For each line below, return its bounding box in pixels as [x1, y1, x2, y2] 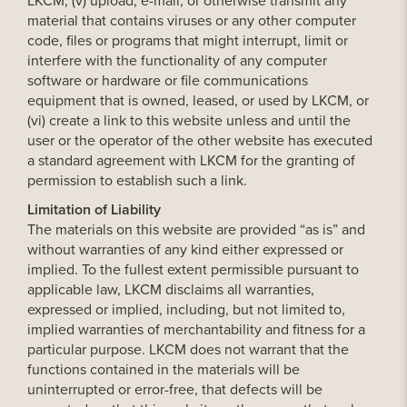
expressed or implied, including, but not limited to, [27, 300, 345, 319]
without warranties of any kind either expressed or [27, 240, 343, 259]
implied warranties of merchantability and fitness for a [27, 320, 365, 339]
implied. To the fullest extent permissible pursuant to [27, 260, 359, 279]
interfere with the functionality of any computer [27, 51, 327, 70]
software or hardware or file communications [27, 71, 308, 90]
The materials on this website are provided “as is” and [27, 220, 365, 239]
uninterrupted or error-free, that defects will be [27, 380, 323, 399]
